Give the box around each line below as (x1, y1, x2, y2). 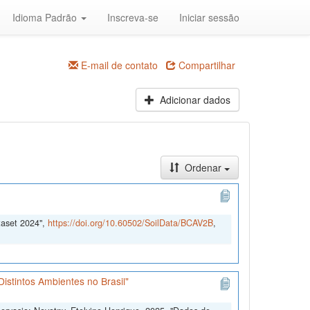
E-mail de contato (78, 58, 158, 72)
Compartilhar (176, 58, 235, 72)
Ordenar (181, 161, 224, 175)
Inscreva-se (107, 10, 158, 24)
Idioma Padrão (12, 10, 80, 24)
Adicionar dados (156, 93, 230, 107)
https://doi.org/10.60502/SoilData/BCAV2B (47, 217, 213, 230)
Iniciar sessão (179, 10, 239, 24)
